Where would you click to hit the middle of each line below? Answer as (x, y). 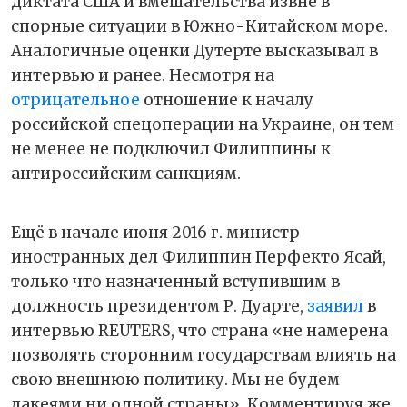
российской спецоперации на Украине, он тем (203, 125)
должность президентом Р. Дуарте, (159, 307)
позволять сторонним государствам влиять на (203, 356)
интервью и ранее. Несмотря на (143, 76)
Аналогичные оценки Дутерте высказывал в (194, 51)
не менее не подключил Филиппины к (171, 149)
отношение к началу (227, 100)
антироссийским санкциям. (126, 174)
